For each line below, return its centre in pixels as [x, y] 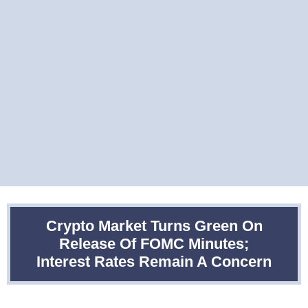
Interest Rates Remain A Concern [154, 262]
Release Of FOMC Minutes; [154, 244]
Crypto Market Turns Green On [154, 226]
